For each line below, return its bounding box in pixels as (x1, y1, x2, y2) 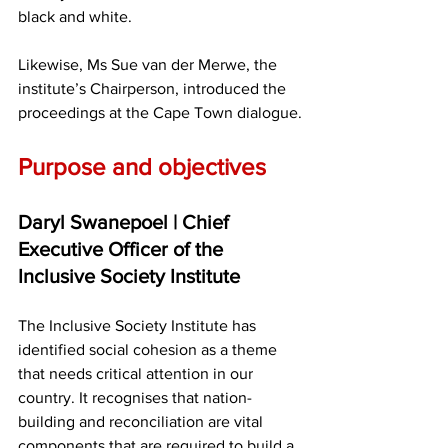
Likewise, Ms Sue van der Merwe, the (18, 56, 281, 74)
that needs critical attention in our (18, 365, 257, 383)
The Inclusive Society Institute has (18, 317, 260, 335)
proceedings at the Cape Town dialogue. (18, 104, 302, 122)
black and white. (18, 8, 132, 26)
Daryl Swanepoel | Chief (18, 211, 234, 234)
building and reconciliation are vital (18, 413, 267, 431)
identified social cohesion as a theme (18, 341, 281, 359)
